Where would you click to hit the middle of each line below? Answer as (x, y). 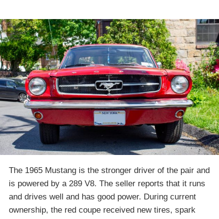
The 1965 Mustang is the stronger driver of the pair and (109, 170)
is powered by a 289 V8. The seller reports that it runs (107, 183)
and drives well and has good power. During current (102, 197)
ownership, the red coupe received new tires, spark (102, 210)
